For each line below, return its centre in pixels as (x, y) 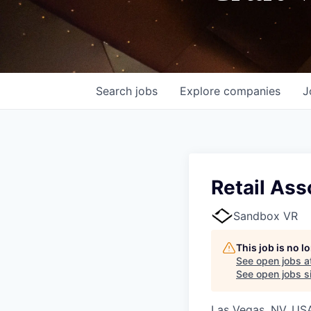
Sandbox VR (266, 216)
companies (252, 91)
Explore (202, 91)
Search (116, 91)
